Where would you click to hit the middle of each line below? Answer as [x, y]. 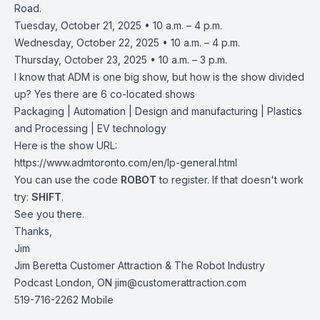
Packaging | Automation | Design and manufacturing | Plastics [158, 111]
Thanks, [33, 231]
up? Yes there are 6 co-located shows [105, 94]
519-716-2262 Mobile [64, 300]
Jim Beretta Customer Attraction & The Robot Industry [140, 265]
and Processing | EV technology [90, 128]
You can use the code [67, 180]
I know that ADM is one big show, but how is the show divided [159, 77]
